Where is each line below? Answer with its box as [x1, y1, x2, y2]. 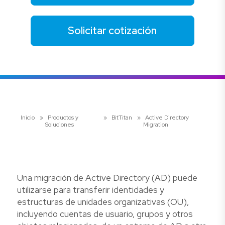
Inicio [21, 114, 35, 122]
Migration [143, 121, 168, 129]
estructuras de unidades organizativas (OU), [17, 196, 189, 208]
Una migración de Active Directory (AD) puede [17, 172, 197, 184]
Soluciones [45, 121, 74, 129]
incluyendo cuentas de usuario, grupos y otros [17, 208, 193, 220]
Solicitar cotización [68, 24, 157, 38]
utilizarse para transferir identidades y [17, 184, 164, 196]
